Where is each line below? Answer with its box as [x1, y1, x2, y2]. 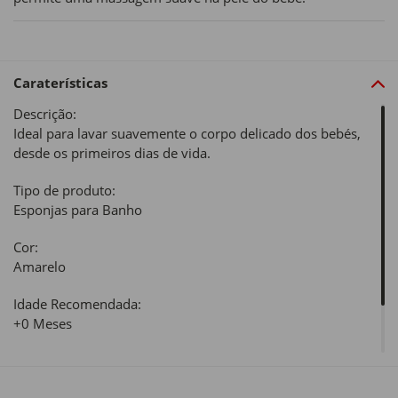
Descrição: [13, 105, 76, 123]
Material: [13, 352, 68, 370]
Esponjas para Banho [13, 201, 142, 219]
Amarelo [13, 258, 66, 276]
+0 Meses [13, 314, 72, 333]
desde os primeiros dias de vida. [13, 144, 211, 163]
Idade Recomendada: [13, 295, 141, 314]
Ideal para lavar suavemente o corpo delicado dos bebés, [13, 124, 361, 143]
